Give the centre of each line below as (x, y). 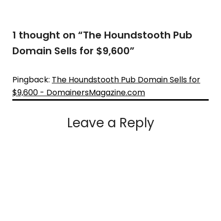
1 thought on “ (48, 35)
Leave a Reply (110, 123)
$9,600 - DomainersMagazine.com (79, 92)
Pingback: (32, 79)
